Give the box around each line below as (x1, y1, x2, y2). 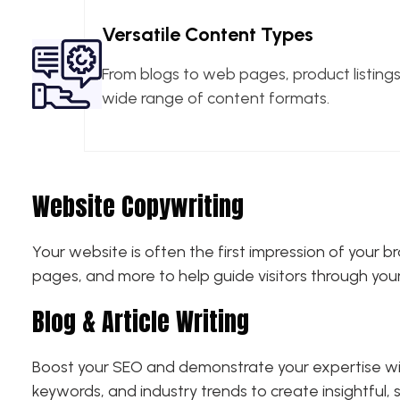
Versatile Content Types (102, 21, 313, 46)
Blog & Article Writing (32, 302, 249, 340)
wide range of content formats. (102, 87, 329, 108)
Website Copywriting (32, 187, 244, 225)
